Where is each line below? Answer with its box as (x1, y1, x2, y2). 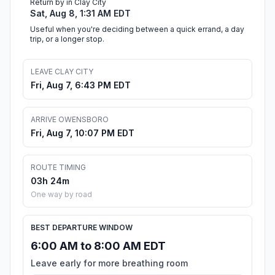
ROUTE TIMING (31, 163, 86, 172)
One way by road (31, 190, 92, 199)
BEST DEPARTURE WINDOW (31, 223, 133, 233)
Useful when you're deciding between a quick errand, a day (30, 25, 244, 34)
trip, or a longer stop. (30, 34, 104, 44)
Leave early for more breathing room (31, 258, 188, 269)
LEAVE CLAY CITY (31, 67, 93, 77)
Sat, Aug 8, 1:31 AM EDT (30, 8, 131, 19)
